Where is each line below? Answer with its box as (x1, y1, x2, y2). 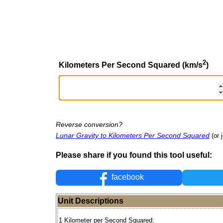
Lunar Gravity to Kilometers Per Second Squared (56, 131, 210, 139)
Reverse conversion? (56, 120, 122, 128)
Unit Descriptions (58, 197, 123, 206)
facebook (110, 173, 144, 182)
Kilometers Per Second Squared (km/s (59, 60, 203, 69)
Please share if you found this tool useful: (56, 150, 212, 159)
